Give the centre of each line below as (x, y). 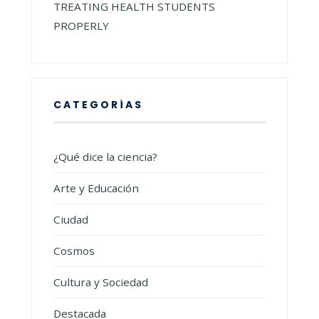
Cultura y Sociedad (101, 282)
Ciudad (71, 219)
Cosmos (74, 250)
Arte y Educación (96, 188)
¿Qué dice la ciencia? (105, 156)
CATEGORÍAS (98, 104)
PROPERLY (81, 25)
